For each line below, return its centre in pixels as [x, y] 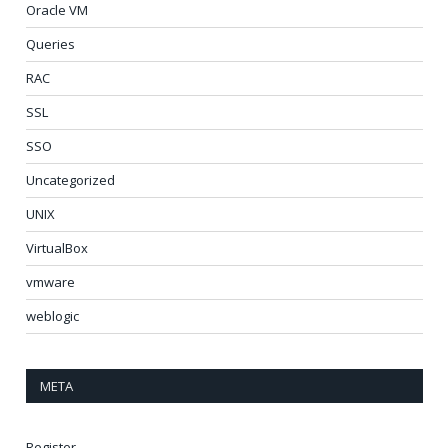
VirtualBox [57, 248]
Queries [50, 44]
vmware [50, 282]
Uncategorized [70, 180]
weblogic [52, 316]
